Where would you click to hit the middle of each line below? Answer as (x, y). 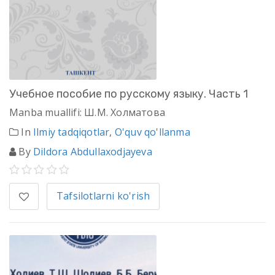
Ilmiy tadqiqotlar (72, 132)
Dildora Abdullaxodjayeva (93, 152)
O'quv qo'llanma (152, 132)
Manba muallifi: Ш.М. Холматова (87, 113)
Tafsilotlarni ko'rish (103, 196)
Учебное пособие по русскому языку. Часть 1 (129, 94)
